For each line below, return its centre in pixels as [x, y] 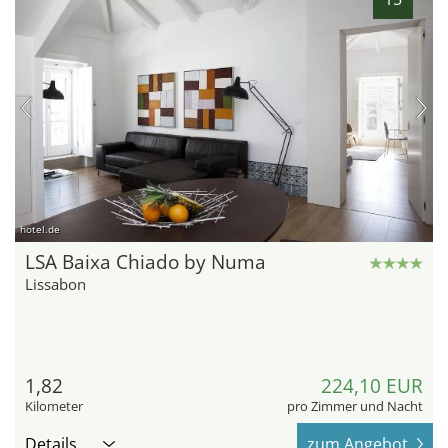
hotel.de [40, 229]
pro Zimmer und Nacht [355, 406]
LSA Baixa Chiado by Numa [145, 262]
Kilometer [54, 406]
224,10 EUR [372, 386]
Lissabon [55, 284]
